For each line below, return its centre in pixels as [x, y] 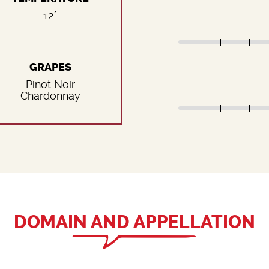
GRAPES [50, 67]
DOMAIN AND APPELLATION [134, 222]
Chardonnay [50, 95]
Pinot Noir [50, 84]
